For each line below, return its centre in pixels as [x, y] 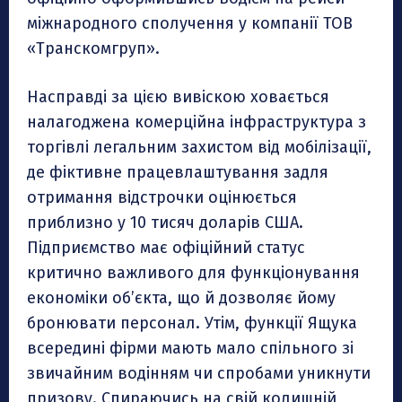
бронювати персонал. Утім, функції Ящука [192, 323]
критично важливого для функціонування [193, 273]
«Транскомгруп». [93, 49]
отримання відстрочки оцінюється [162, 198]
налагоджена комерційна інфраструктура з [197, 122]
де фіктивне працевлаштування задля [178, 173]
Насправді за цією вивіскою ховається [178, 97]
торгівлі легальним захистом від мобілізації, [199, 148]
